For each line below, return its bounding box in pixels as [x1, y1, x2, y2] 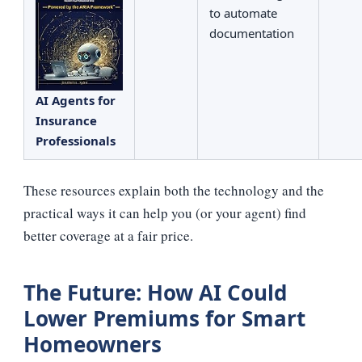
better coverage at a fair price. [23, 225, 193, 245]
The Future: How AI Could [23, 277, 287, 307]
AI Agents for [36, 91, 116, 108]
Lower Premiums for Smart [23, 303, 305, 333]
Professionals [36, 132, 116, 149]
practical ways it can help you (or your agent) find [23, 203, 306, 222]
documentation [209, 24, 294, 41]
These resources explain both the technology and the [23, 180, 324, 200]
